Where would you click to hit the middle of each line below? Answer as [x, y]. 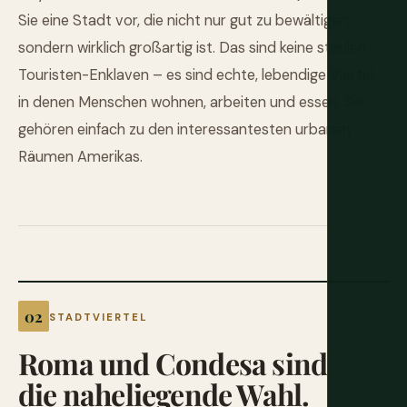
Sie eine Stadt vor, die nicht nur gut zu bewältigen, [184, 21]
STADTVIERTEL [99, 318]
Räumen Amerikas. [80, 157]
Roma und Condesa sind [173, 363]
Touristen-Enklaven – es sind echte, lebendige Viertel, [197, 75]
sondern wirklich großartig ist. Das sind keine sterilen [192, 48]
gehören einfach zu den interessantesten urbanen [184, 130]
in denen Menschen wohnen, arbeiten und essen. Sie [191, 103]
